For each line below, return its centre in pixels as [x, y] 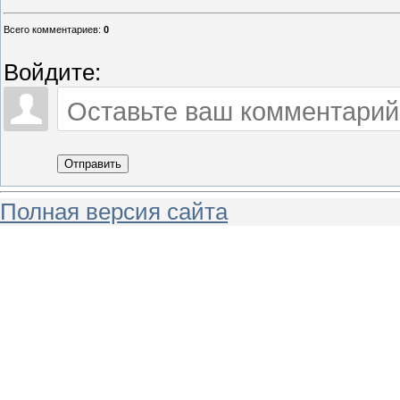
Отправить [93, 164]
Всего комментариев [51, 30]
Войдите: [52, 73]
